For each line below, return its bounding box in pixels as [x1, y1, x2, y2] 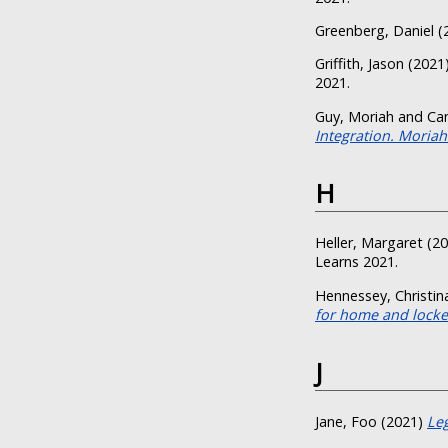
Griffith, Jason [315, 54, 404, 74]
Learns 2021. [315, 252, 398, 272]
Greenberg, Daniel [315, 21, 434, 41]
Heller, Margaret [315, 233, 423, 253]
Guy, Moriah [315, 106, 394, 126]
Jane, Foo [315, 412, 377, 432]
